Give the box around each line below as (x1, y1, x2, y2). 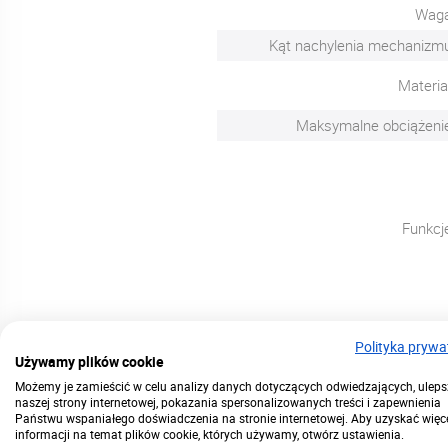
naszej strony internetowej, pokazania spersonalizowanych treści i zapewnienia (15, 394, 441, 410)
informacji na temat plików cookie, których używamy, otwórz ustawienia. (15, 426, 404, 442)
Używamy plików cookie (15, 352, 164, 371)
